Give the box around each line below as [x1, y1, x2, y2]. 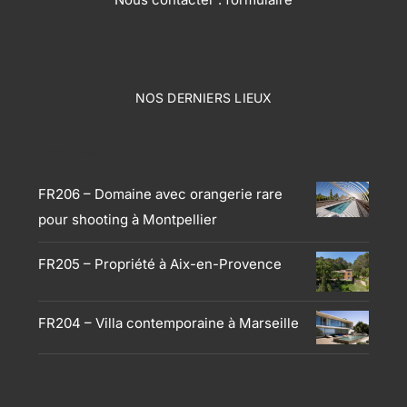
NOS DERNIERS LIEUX [134, 90, 273, 105]
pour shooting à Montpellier [38, 211, 217, 229]
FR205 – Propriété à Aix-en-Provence [38, 255, 282, 273]
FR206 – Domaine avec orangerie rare [38, 185, 283, 203]
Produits [38, 143, 95, 161]
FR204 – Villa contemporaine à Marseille [38, 313, 299, 332]
